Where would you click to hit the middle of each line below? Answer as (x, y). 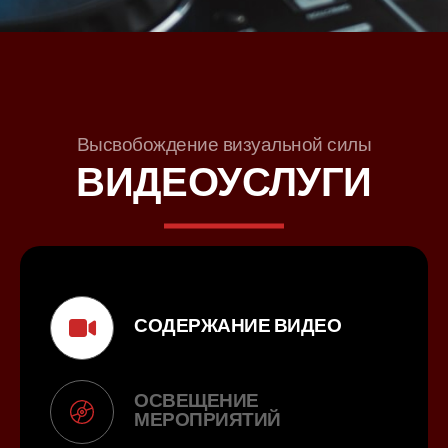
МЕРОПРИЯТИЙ (207, 419)
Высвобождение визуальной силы (224, 144)
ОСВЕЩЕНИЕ (196, 400)
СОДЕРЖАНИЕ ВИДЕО (237, 325)
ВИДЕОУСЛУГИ (224, 182)
